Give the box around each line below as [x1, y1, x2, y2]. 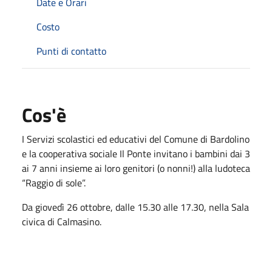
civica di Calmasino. [22, 214, 101, 229]
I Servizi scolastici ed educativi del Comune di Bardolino [22, 131, 250, 146]
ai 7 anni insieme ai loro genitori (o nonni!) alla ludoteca [22, 160, 250, 175]
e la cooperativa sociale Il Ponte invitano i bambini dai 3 [22, 146, 250, 161]
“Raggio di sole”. [22, 175, 86, 190]
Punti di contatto [36, 43, 106, 58]
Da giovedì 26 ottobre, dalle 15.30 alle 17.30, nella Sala [22, 199, 249, 214]
